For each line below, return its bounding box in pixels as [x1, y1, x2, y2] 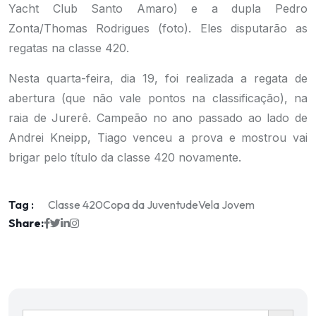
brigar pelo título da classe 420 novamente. [8, 150, 241, 164]
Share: [8, 215, 44, 230]
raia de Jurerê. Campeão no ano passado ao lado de [8, 111, 308, 125]
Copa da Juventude [103, 197, 198, 212]
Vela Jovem [198, 197, 255, 212]
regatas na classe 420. [8, 41, 129, 55]
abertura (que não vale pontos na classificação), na [8, 91, 308, 105]
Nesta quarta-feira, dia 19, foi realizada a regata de [8, 71, 308, 85]
